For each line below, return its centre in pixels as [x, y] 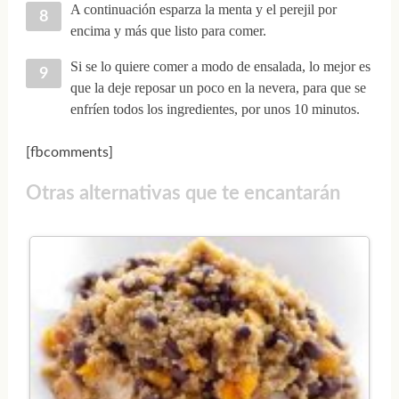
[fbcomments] [69, 153]
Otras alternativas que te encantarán [183, 194]
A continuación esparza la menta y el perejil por [203, 10]
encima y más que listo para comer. [168, 31]
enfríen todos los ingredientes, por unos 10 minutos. [215, 110]
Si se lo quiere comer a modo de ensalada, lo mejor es [220, 67]
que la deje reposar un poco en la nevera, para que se [218, 88]
